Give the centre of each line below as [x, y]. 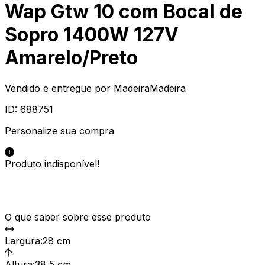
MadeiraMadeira [150, 88]
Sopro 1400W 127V [92, 35]
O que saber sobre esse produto [78, 217]
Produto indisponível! [52, 164]
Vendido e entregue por [58, 88]
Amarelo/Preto [71, 58]
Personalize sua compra [59, 130]
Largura [22, 240]
